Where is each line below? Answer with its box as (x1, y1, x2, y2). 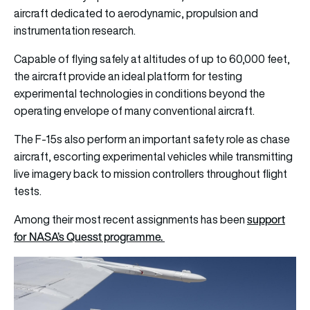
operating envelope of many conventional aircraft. (14, 102, 257, 118)
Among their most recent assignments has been (14, 211, 247, 227)
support (247, 210, 285, 228)
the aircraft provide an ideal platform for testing (14, 68, 242, 84)
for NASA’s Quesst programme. (14, 228, 165, 245)
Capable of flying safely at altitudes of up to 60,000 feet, (14, 51, 290, 66)
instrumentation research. (14, 22, 138, 38)
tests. (14, 183, 42, 199)
